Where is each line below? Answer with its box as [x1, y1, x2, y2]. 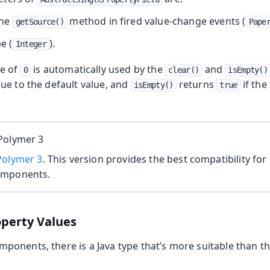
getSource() [15, 17, 64, 27]
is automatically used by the [31, 63, 165, 77]
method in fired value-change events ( [67, 14, 246, 28]
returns [176, 78, 217, 92]
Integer [15, 39, 46, 49]
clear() [168, 65, 199, 75]
